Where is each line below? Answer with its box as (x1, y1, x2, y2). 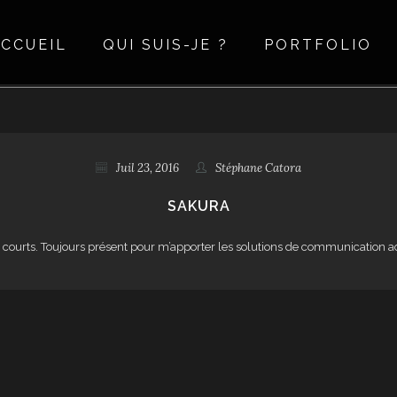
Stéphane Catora (215, 160, 301, 175)
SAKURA (167, 198, 230, 214)
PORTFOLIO (264, 36, 372, 53)
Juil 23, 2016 (116, 160, 179, 175)
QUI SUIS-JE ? (103, 36, 229, 53)
